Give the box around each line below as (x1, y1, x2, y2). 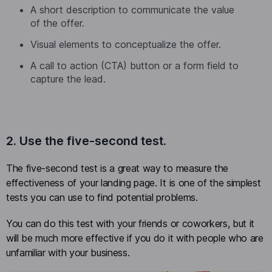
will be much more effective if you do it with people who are (6, 232, 263, 245)
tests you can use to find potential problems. (6, 191, 198, 203)
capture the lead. (30, 72, 106, 85)
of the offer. (30, 17, 84, 30)
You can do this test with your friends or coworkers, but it (6, 217, 255, 230)
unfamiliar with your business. (6, 246, 130, 259)
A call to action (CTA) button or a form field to (30, 59, 239, 72)
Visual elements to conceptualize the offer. (30, 38, 221, 51)
